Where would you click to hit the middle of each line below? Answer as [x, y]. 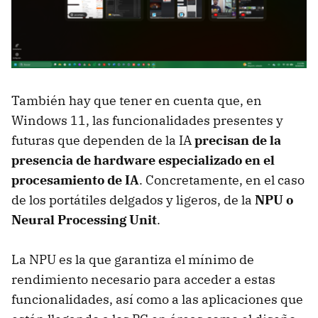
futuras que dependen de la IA [103, 140]
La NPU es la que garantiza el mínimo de [133, 259]
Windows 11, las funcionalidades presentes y [147, 120]
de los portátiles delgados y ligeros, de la [133, 199]
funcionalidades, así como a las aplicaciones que [157, 299]
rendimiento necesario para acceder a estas [143, 279]
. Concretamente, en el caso [222, 180]
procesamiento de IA [75, 180]
